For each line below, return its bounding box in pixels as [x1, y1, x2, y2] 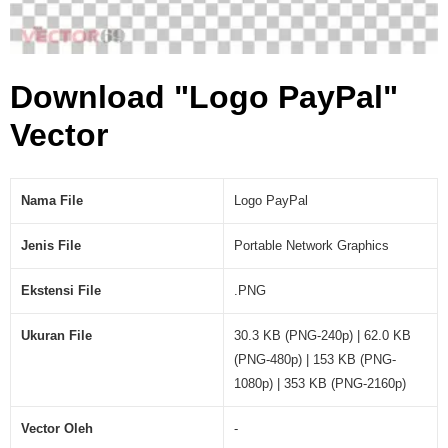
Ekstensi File [21, 282, 101, 298]
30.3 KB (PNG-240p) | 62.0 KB [234, 327, 411, 343]
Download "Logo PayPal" [10, 78, 398, 115]
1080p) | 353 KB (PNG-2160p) [234, 375, 406, 391]
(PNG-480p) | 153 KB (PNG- [234, 351, 396, 367]
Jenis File [21, 237, 81, 253]
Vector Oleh [21, 420, 93, 436]
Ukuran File [21, 327, 92, 343]
